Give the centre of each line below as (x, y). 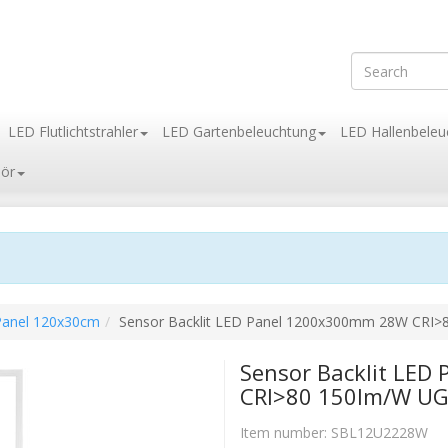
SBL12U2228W (379, 433)
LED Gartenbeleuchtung (239, 132)
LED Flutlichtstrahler (73, 132)
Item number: (285, 433)
